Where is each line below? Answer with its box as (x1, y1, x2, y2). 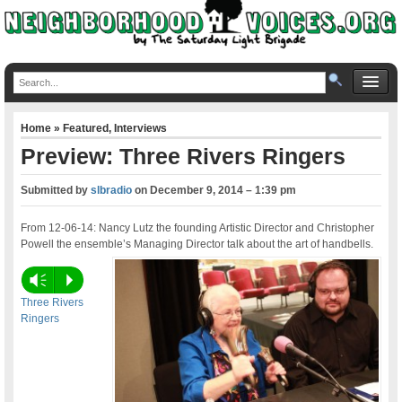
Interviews (114, 121, 168, 135)
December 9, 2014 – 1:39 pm (150, 183, 297, 197)
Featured (63, 121, 109, 135)
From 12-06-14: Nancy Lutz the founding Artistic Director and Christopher (21, 221, 375, 234)
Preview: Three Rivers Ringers (21, 143, 346, 169)
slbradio (91, 183, 133, 197)
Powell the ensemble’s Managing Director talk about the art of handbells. (21, 237, 374, 250)
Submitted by (21, 183, 92, 197)
